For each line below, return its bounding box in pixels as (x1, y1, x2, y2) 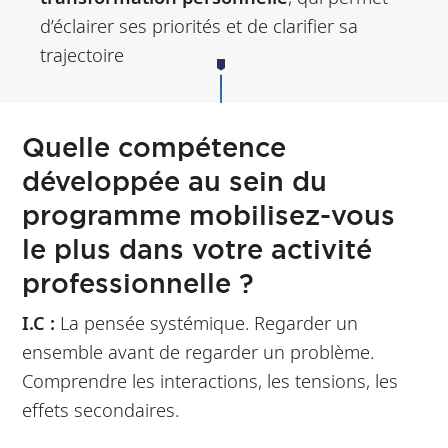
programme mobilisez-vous (22, 196, 396, 233)
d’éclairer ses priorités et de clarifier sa (39, 13, 358, 39)
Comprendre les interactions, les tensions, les (22, 367, 399, 393)
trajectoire (39, 42, 124, 68)
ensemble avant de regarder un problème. (22, 338, 375, 364)
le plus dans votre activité (22, 230, 373, 267)
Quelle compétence (22, 128, 287, 165)
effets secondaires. (22, 396, 180, 422)
